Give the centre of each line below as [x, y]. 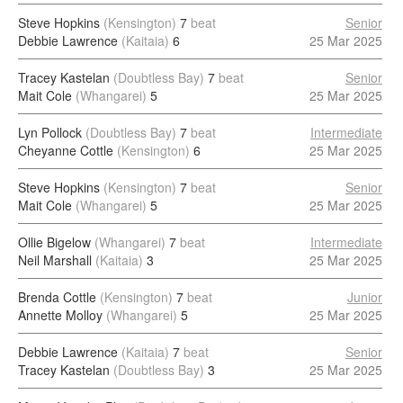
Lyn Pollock [50, 132]
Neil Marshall [55, 260]
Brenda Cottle [57, 297]
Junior [365, 297]
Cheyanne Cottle [66, 150]
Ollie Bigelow [54, 242]
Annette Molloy [60, 315]
